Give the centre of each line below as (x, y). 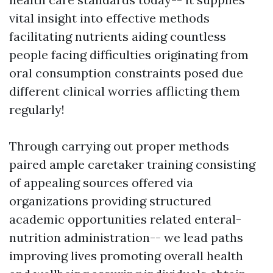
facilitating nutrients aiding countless (118, 36)
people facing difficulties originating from (129, 54)
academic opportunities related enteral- (125, 219)
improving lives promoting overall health (126, 255)
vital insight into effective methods (109, 18)
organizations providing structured (110, 200)
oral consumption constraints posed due (126, 73)
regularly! (37, 109)
